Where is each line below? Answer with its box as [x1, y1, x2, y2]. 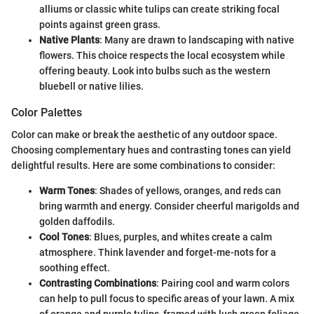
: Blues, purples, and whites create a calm [89, 231, 272, 243]
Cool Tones [39, 231, 89, 243]
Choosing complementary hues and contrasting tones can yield [11, 144, 291, 156]
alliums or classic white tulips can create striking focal [39, 4, 280, 15]
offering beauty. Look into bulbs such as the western [39, 65, 271, 77]
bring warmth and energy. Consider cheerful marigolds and [39, 200, 299, 212]
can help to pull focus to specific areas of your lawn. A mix [39, 293, 294, 305]
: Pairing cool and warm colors [156, 278, 289, 289]
